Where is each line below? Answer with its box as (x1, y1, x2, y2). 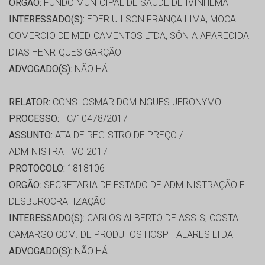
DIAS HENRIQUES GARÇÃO (9, 47, 121, 59)
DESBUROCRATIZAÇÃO (9, 196, 106, 208)
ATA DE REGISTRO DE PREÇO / (53, 130, 183, 141)
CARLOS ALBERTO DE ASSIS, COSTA (85, 212, 238, 224)
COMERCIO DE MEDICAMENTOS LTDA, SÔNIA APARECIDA (9, 30, 249, 42)
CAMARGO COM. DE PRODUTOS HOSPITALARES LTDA (9, 229, 233, 241)
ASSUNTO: (9, 130, 53, 141)
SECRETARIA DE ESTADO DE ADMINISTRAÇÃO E (41, 179, 245, 191)
